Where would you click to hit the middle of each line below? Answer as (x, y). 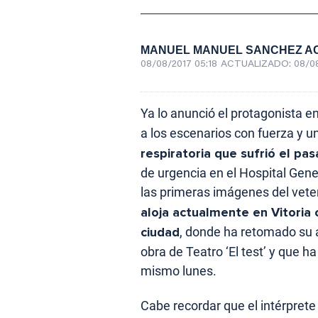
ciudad (160, 232)
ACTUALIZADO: (257, 65)
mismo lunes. (179, 271)
